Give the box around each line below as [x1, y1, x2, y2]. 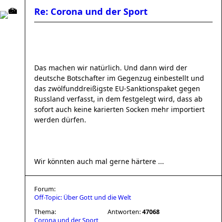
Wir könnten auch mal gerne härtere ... [34, 157, 164, 166]
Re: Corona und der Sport [34, 5, 148, 17]
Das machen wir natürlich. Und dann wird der [34, 63, 187, 72]
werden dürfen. [34, 115, 86, 124]
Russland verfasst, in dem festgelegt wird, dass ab [34, 94, 203, 104]
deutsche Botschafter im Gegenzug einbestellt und [34, 73, 204, 83]
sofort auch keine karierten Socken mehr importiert [34, 105, 205, 114]
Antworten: [108, 208, 142, 216]
